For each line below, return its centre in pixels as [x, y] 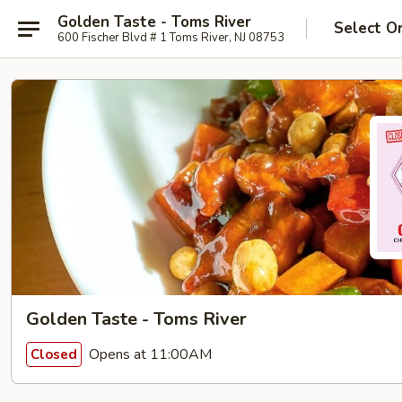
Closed [54, 354]
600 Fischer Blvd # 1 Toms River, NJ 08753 [171, 37]
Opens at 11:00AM [149, 354]
